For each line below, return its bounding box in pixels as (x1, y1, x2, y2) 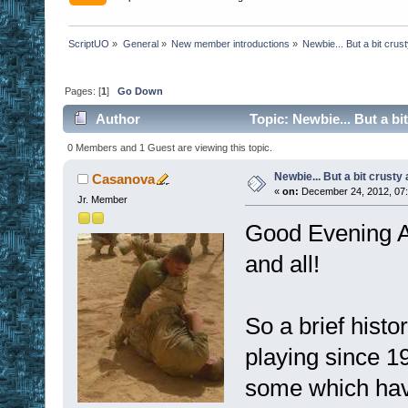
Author (96, 111, 141, 127)
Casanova (92, 170, 156, 187)
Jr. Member (76, 193, 127, 205)
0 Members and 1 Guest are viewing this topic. (67, 141, 273, 153)
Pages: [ (65, 85, 102, 97)
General (122, 37, 158, 49)
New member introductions (170, 37, 290, 49)
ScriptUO (68, 37, 110, 49)
